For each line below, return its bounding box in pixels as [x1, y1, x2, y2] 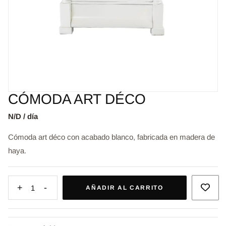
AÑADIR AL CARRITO [86, 184, 163, 192]
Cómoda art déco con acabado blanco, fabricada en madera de [8, 133, 215, 142]
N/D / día [8, 112, 38, 121]
